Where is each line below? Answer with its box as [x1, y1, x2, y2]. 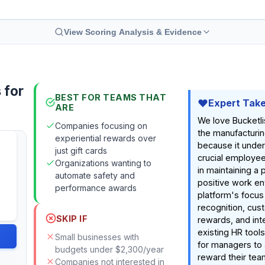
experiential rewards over [54, 133, 156, 143]
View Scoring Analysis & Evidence [63, 27, 202, 37]
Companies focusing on [54, 121, 147, 131]
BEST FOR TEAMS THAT [54, 92, 167, 102]
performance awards [54, 183, 137, 193]
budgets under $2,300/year [54, 244, 164, 254]
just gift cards [54, 146, 107, 156]
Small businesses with [54, 232, 139, 242]
